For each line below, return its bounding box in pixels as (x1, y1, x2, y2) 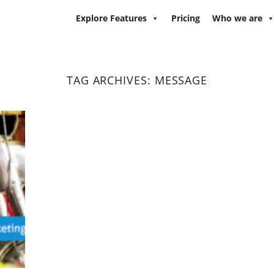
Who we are (212, 12, 262, 24)
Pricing (171, 12, 200, 24)
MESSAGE (154, 72, 208, 87)
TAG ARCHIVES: (66, 72, 155, 87)
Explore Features (76, 12, 147, 24)
